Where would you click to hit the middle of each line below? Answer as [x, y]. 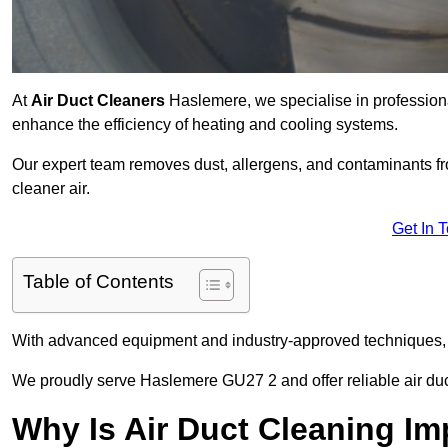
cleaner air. [51, 189]
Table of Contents [98, 282]
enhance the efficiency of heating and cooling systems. [205, 125]
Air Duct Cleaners [98, 101]
